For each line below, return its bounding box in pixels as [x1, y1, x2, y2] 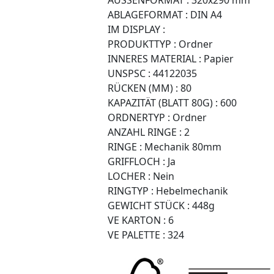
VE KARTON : [108, 213, 166, 227]
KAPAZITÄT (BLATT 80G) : [108, 95, 218, 109]
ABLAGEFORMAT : [108, 7, 188, 21]
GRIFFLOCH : [108, 154, 165, 168]
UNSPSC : [108, 66, 150, 80]
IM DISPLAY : [108, 22, 165, 36]
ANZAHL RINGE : [108, 125, 182, 139]
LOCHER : [108, 169, 150, 183]
